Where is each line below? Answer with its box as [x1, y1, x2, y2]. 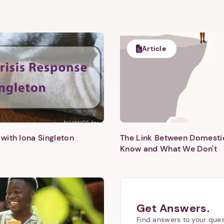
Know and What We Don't [120, 143, 217, 154]
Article [142, 44, 166, 53]
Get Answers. [136, 201, 210, 215]
